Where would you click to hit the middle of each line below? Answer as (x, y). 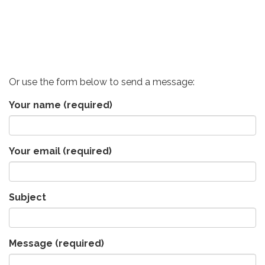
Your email (35, 151)
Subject (28, 198)
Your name (35, 105)
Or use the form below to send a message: (102, 82)
